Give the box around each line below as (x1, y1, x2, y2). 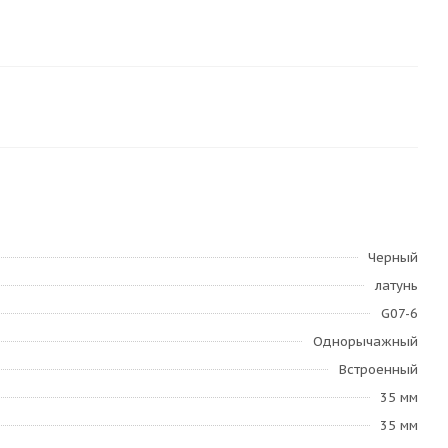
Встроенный (339, 361, 418, 378)
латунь (375, 277, 418, 294)
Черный (368, 249, 418, 266)
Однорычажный (313, 333, 418, 350)
